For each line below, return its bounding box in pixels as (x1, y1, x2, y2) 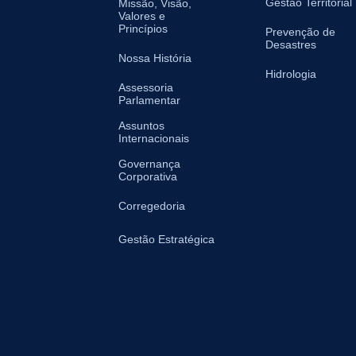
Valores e (118, 9, 165, 22)
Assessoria (118, 80, 173, 94)
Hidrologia (265, 67, 316, 80)
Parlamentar (118, 93, 180, 106)
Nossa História (118, 51, 192, 64)
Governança (118, 157, 180, 170)
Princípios (118, 21, 168, 35)
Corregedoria (118, 199, 185, 212)
